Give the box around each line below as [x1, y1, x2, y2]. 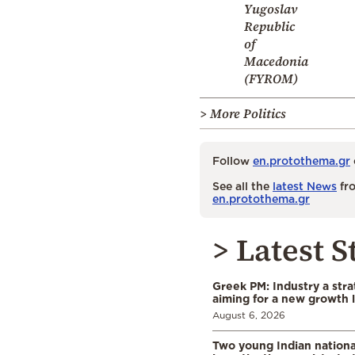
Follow [212, 154, 253, 166]
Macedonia [244, 52, 308, 70]
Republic [244, 17, 295, 35]
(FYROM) [244, 69, 298, 87]
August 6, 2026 [212, 309, 285, 320]
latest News [273, 179, 337, 192]
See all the [212, 179, 273, 192]
